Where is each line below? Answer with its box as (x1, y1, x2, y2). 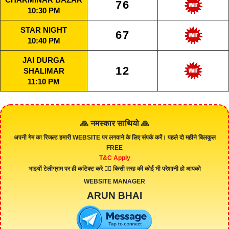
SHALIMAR (23, 66, 64, 75)
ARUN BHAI (87, 190, 142, 201)
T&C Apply (99, 154, 130, 162)
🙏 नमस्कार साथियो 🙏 (80, 119, 149, 128)
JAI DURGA (22, 55, 65, 64)
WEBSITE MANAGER (84, 177, 145, 185)
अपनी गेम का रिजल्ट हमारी (13, 133, 73, 141)
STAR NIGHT (20, 25, 67, 34)
